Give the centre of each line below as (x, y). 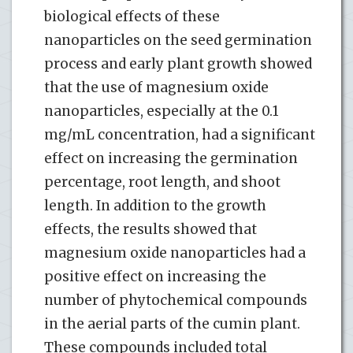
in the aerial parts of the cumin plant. (172, 323)
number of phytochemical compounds (176, 300)
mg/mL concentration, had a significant (180, 134)
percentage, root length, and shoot (162, 182)
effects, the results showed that (150, 229)
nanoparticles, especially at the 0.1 (162, 111)
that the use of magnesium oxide (156, 87)
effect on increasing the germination (171, 158)
